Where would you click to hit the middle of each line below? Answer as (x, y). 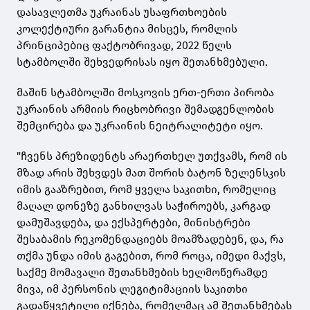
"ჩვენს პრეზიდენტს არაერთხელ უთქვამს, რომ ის (152, 156)
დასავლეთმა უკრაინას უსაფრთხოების (122, 12)
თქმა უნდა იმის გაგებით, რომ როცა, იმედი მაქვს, (151, 256)
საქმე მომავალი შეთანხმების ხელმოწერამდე (142, 273)
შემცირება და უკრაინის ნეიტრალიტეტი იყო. (140, 126)
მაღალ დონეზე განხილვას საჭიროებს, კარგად (144, 206)
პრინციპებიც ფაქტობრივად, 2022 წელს (124, 46)
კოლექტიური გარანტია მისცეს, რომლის (127, 29)
